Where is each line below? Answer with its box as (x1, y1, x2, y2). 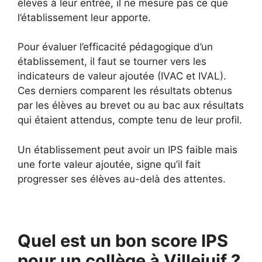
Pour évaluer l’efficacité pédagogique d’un (18, 41, 213, 53)
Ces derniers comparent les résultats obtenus (18, 85, 232, 96)
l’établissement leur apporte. (18, 11, 151, 23)
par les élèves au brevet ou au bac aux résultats (18, 99, 244, 111)
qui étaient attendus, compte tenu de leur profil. (18, 114, 242, 126)
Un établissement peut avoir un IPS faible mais (18, 143, 237, 156)
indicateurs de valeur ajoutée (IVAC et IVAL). (18, 70, 226, 82)
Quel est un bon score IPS (18, 230, 228, 251)
